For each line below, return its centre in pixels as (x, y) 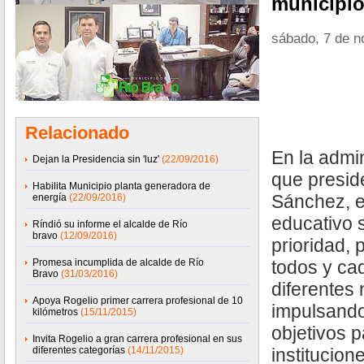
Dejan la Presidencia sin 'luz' (96, 159)
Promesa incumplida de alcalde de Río (118, 262)
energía (50, 197)
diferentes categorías (79, 350)
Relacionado (77, 133)
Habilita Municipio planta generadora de (121, 186)
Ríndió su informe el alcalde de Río (110, 224)
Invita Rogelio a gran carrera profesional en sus (137, 339)
